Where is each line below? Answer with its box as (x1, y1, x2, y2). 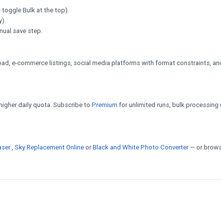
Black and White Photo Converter (93, 143, 190, 151)
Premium (92, 101, 117, 109)
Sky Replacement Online (15, 143, 85, 151)
